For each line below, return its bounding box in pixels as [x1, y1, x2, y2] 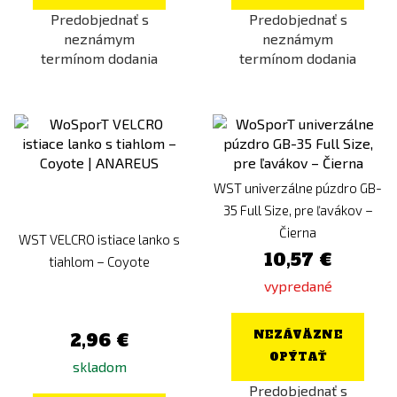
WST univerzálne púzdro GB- [214, 180, 382, 196]
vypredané [263, 277, 332, 294]
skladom [72, 358, 127, 375]
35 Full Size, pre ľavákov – [222, 202, 373, 218]
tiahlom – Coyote [49, 253, 150, 269]
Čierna [279, 224, 316, 240]
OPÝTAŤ [269, 350, 327, 364]
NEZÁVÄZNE [253, 328, 342, 342]
